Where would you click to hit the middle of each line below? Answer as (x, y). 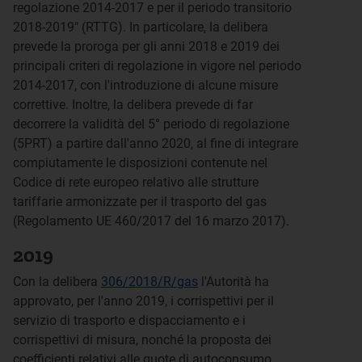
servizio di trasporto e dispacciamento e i (129, 320)
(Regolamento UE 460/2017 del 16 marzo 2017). (151, 221)
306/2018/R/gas (149, 282)
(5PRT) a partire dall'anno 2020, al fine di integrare (156, 143)
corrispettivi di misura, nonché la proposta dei (142, 340)
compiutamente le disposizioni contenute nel (140, 163)
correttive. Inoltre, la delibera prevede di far (133, 105)
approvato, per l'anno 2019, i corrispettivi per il (143, 301)
